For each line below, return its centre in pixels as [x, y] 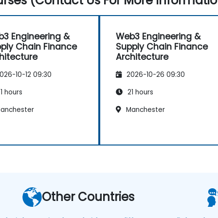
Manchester [145, 109]
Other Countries [88, 197]
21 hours [139, 92]
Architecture [142, 57]
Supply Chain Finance [162, 46]
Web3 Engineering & [158, 36]
